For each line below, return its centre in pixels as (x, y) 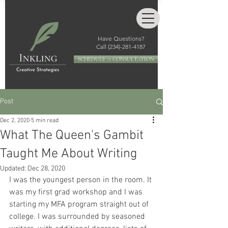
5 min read (45, 121)
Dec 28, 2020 (46, 169)
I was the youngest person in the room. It (81, 180)
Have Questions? (121, 38)
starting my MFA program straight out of (80, 205)
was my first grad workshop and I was (77, 192)
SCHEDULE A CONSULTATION (116, 59)
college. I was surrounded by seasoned (78, 217)
